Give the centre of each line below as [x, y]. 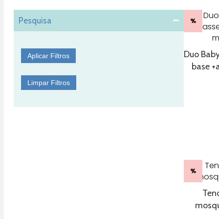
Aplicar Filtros [48, 56]
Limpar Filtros [49, 83]
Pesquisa [35, 21]
